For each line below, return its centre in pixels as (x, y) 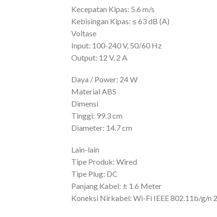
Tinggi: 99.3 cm (97, 116)
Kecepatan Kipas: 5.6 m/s (113, 9)
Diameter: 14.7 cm (101, 128)
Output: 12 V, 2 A (99, 57)
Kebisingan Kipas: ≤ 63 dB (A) (120, 21)
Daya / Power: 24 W (104, 79)
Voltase (84, 33)
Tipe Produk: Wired (104, 162)
